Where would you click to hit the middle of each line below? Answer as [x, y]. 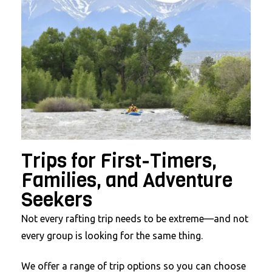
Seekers [57, 200]
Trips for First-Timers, [119, 161]
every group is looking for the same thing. [112, 235]
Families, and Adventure [127, 180]
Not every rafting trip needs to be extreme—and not [135, 218]
